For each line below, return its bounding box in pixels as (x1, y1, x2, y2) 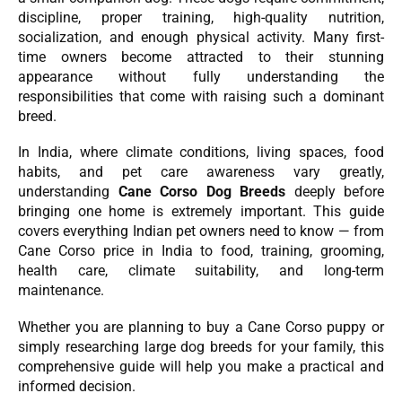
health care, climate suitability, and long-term (18, 262, 384, 280)
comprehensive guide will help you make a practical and (18, 357, 384, 375)
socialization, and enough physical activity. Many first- (18, 28, 384, 46)
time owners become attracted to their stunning (18, 48, 384, 66)
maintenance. (18, 282, 104, 300)
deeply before (285, 183, 384, 201)
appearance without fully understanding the (18, 67, 384, 85)
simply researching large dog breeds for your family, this (18, 337, 384, 355)
